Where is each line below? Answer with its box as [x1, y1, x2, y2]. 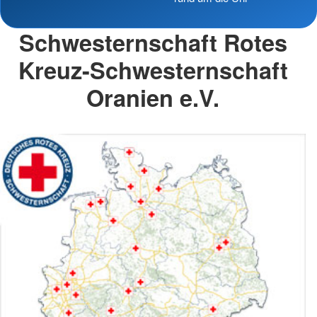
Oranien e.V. [86, 80, 219, 114]
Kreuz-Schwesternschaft [18, 52, 288, 86]
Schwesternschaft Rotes [18, 25, 287, 59]
